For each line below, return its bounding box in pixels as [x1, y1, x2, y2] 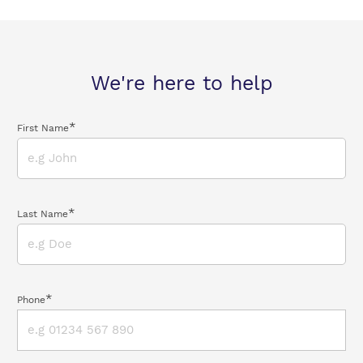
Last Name [16, 208, 68, 220]
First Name [16, 122, 69, 135]
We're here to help [90, 71, 273, 96]
